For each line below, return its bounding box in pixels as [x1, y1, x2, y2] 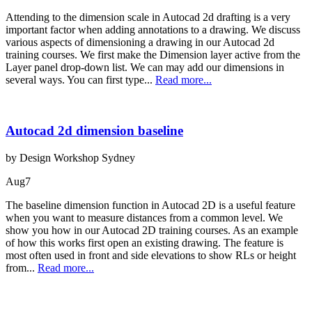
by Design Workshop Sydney [6, 151, 135, 164]
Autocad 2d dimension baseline [6, 123, 183, 139]
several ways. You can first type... [6, 74, 155, 86]
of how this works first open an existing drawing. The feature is [6, 236, 283, 249]
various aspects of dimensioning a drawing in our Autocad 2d [6, 36, 274, 49]
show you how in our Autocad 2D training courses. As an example [6, 224, 298, 236]
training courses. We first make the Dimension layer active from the [6, 49, 300, 61]
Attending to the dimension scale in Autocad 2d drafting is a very [6, 11, 290, 24]
